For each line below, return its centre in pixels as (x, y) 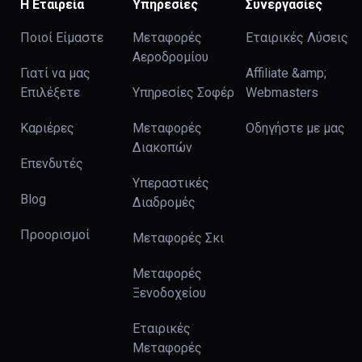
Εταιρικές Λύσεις (297, 38)
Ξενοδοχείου (170, 293)
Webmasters (282, 93)
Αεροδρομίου (171, 57)
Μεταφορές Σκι (179, 238)
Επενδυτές (52, 164)
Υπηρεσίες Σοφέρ (184, 93)
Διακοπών (163, 148)
